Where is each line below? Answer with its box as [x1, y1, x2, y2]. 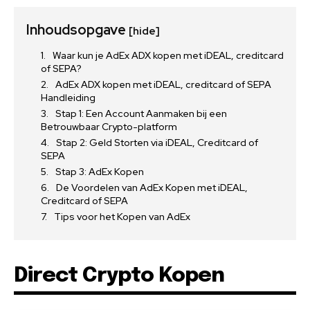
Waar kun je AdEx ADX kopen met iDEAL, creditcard [53, 49, 284, 62]
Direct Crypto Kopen [14, 265, 224, 287]
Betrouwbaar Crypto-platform [41, 120, 177, 134]
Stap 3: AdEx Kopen [55, 165, 144, 179]
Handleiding [41, 91, 95, 104]
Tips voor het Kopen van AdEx [54, 210, 190, 224]
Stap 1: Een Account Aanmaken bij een [55, 107, 227, 120]
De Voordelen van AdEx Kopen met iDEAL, [56, 181, 248, 194]
